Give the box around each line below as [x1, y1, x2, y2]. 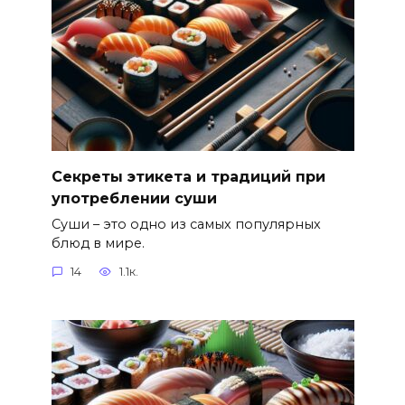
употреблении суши [51, 189, 217, 207]
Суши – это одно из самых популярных [51, 215, 321, 232]
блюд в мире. [51, 234, 145, 251]
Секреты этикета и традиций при [51, 167, 325, 185]
